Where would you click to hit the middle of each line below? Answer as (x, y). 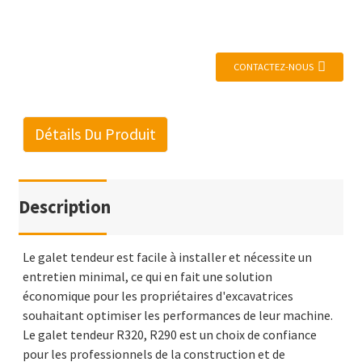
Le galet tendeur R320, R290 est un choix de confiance (169, 335)
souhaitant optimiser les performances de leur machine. (177, 316)
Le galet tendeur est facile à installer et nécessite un (167, 257)
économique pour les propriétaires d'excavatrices (158, 296)
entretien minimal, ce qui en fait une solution (147, 277)
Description (64, 207)
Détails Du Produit (95, 135)
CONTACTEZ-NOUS (274, 67)
